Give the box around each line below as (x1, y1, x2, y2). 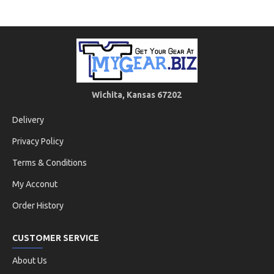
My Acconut (12, 179, 57, 189)
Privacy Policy (12, 136, 64, 146)
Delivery (12, 115, 44, 125)
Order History (12, 201, 64, 210)
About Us (12, 256, 47, 265)
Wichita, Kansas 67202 (92, 90, 182, 100)
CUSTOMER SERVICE (12, 233, 99, 243)
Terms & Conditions (12, 158, 87, 168)
